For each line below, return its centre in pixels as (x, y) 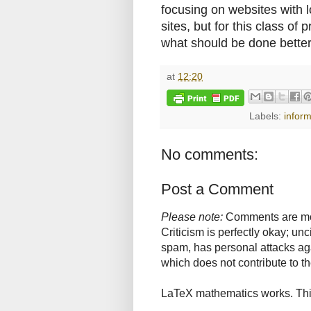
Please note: (192, 217)
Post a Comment (217, 190)
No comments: (210, 155)
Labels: (267, 116)
